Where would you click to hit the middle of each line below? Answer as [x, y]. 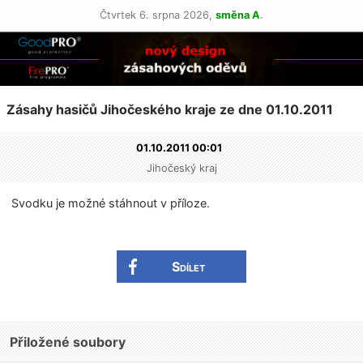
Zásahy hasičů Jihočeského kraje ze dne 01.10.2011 [170, 110]
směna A [238, 15]
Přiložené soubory [68, 342]
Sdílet [188, 267]
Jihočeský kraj [181, 168]
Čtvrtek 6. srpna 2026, [158, 15]
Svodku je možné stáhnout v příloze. [111, 203]
